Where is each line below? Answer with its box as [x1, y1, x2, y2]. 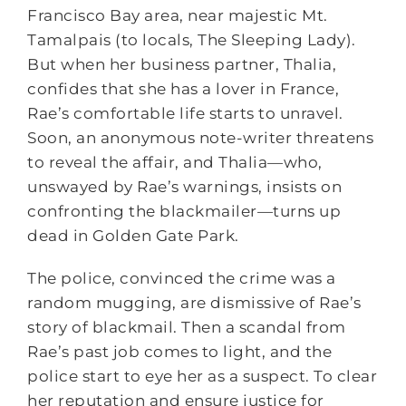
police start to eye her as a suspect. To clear [27, 367, 378, 385]
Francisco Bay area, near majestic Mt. [27, 6, 328, 24]
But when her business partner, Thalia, [27, 55, 337, 73]
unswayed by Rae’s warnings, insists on [27, 178, 343, 196]
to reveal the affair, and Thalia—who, [27, 153, 323, 171]
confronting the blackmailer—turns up [27, 202, 342, 220]
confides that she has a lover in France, [27, 80, 340, 98]
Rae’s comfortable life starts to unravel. [27, 104, 343, 122]
